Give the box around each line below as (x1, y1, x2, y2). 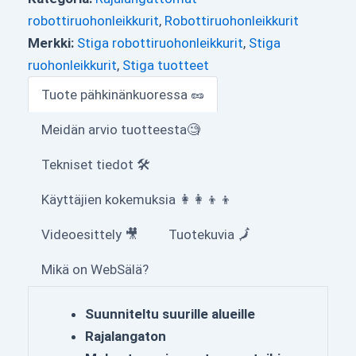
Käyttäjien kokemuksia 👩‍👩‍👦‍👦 (41, 191, 233, 207)
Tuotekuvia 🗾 (168, 226, 251, 242)
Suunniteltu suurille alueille (85, 305, 255, 322)
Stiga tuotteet (122, 56, 209, 73)
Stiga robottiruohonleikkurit (77, 34, 243, 51)
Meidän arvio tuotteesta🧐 (41, 121, 200, 137)
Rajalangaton (85, 327, 166, 344)
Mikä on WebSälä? (41, 261, 149, 277)
